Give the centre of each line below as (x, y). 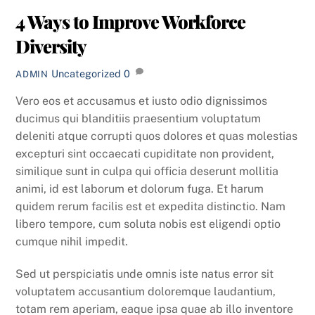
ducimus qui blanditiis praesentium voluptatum (139, 119)
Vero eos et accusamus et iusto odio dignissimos (142, 101)
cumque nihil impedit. (72, 242)
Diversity (51, 45)
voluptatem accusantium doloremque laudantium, (146, 292)
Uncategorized (86, 73)
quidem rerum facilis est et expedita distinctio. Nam (151, 207)
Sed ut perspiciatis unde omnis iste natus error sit (145, 274)
